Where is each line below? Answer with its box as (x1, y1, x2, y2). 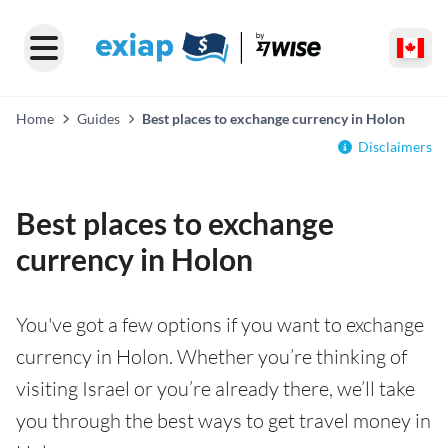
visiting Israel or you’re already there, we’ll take (16, 376, 415, 401)
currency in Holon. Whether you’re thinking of (16, 344, 407, 369)
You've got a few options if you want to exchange (16, 312, 424, 337)
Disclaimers (358, 138, 432, 155)
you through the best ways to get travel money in (16, 408, 431, 433)
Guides (76, 110, 120, 127)
